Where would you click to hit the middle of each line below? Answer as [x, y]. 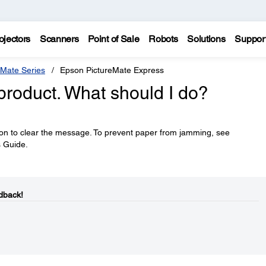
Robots [163, 39]
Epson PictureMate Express [112, 70]
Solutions [206, 39]
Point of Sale [114, 39]
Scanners [59, 39]
